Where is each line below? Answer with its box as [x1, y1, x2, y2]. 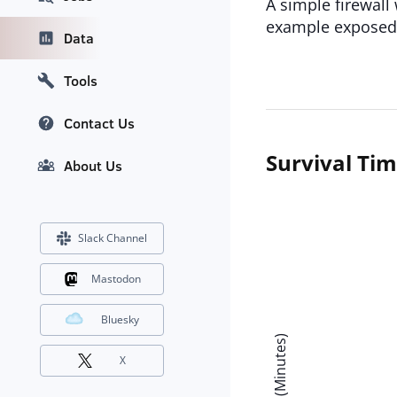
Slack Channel [78, 230, 147, 246]
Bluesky [101, 312, 139, 328]
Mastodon [90, 271, 141, 287]
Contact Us [64, 113, 135, 134]
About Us [64, 156, 122, 176]
